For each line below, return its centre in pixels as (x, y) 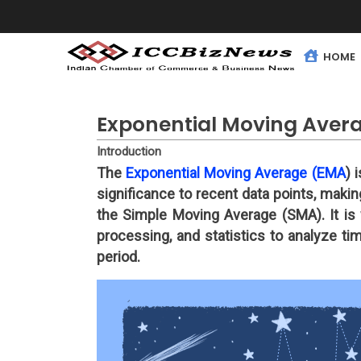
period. (118, 257)
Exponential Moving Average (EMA (235, 173)
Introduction (129, 151)
